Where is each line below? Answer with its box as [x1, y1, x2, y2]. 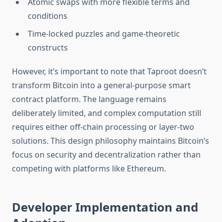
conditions [28, 10, 67, 22]
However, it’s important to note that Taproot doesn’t [12, 66, 207, 77]
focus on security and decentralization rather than [12, 149, 201, 161]
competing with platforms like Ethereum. [12, 163, 166, 174]
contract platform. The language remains [12, 94, 166, 105]
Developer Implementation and [12, 199, 198, 216]
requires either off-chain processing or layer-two [12, 121, 194, 133]
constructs [28, 42, 68, 54]
